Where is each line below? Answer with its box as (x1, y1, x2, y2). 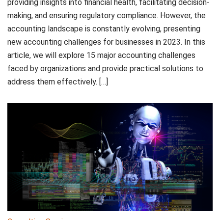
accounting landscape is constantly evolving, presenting (7, 24, 200, 34)
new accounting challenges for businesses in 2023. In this (7, 37, 205, 47)
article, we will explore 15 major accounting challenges (7, 51, 195, 60)
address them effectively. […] (7, 77, 108, 87)
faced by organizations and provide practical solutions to (7, 64, 203, 74)
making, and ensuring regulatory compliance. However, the (7, 11, 206, 21)
